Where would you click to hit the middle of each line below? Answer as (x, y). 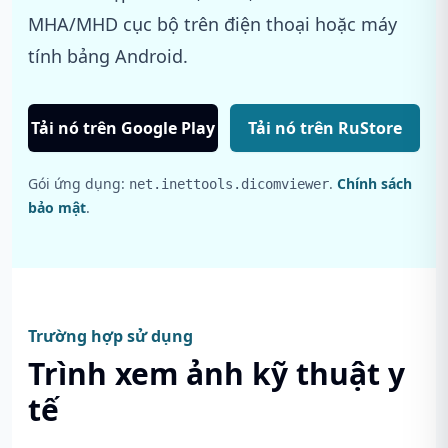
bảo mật (57, 207)
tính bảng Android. (108, 56)
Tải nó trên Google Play (123, 128)
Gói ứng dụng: (78, 183)
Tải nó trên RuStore (325, 128)
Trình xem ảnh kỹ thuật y (216, 373)
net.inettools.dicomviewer (229, 184)
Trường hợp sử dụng (110, 336)
